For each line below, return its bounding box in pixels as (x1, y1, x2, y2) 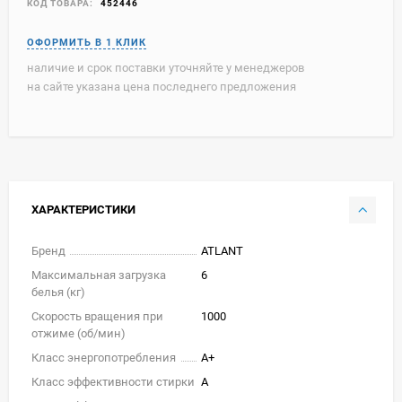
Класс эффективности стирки (31, 374, 195, 389)
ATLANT (201, 243, 243, 258)
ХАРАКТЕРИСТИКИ (31, 202, 135, 216)
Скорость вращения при (31, 309, 163, 323)
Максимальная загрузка (31, 267, 166, 282)
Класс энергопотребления (31, 350, 176, 364)
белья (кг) (31, 284, 85, 299)
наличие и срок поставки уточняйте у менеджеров (27, 60, 304, 74)
